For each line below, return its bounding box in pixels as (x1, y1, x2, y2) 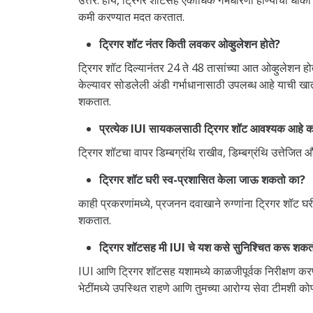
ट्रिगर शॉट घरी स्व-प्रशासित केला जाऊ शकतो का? (99, 171, 305, 187)
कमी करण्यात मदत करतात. (78, 8, 184, 24)
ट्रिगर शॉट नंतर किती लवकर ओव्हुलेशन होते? (99, 36, 280, 52)
